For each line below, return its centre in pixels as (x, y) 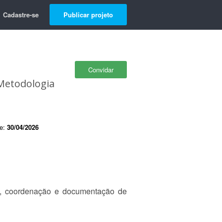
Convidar (101, 70)
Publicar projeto (88, 15)
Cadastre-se (21, 15)
